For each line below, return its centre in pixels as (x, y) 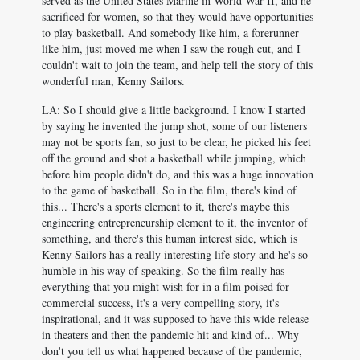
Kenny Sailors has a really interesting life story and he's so (175, 254)
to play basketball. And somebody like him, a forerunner (170, 33)
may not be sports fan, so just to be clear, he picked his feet (176, 142)
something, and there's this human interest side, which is (170, 238)
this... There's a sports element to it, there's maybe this (166, 206)
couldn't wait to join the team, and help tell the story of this (177, 65)
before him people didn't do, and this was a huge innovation (178, 174)
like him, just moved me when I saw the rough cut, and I (171, 49)
